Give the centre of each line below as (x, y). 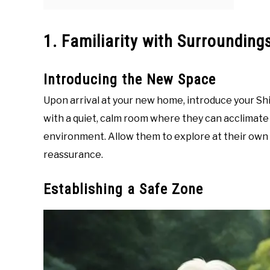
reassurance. (73, 155)
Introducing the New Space (130, 80)
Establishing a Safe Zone (123, 190)
